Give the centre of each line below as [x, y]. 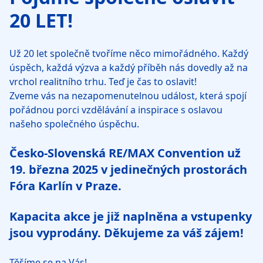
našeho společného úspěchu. [74, 124]
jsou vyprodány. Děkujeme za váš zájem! [127, 232]
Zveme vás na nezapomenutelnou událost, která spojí [128, 95]
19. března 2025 [54, 169]
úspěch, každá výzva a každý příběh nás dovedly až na [129, 67]
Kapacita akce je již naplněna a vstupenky [131, 216]
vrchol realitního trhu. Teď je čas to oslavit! [103, 81]
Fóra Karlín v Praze [64, 186]
